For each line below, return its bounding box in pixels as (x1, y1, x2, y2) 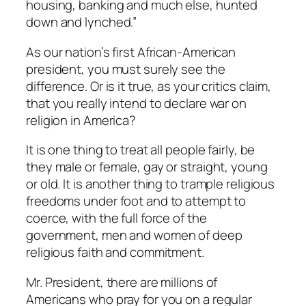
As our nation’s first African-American (26, 42, 236, 61)
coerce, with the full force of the (26, 209, 207, 227)
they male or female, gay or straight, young (26, 158, 268, 176)
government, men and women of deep (26, 226, 242, 245)
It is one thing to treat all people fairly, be (26, 141, 255, 159)
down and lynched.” (26, 13, 137, 31)
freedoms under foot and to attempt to (26, 192, 247, 210)
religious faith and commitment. (26, 243, 204, 262)
